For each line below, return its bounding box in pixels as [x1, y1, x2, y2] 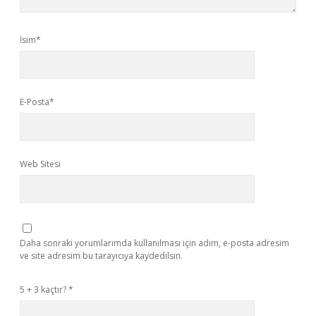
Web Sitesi [20, 158, 61, 170]
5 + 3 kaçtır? [20, 284, 68, 296]
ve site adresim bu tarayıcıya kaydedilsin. [20, 250, 183, 262]
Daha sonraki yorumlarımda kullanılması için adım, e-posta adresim [20, 237, 289, 249]
